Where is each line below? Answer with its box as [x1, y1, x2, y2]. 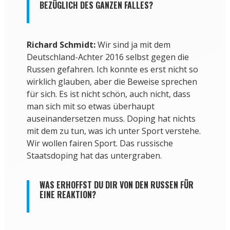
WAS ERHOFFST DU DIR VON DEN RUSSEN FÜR [39, 179, 194, 191]
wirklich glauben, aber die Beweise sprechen [26, 76, 197, 88]
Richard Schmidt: [26, 39, 95, 51]
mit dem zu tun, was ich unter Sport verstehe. [26, 125, 201, 137]
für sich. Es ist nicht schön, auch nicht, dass [26, 88, 190, 100]
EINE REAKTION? [39, 188, 96, 201]
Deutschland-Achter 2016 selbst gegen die [26, 51, 189, 63]
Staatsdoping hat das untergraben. [26, 150, 162, 162]
